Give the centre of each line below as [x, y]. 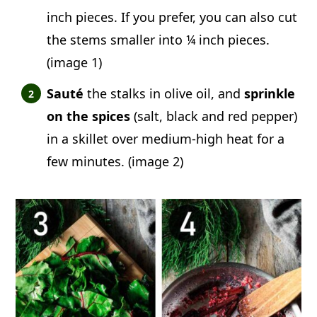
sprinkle [270, 94]
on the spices [89, 116]
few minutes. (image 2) [115, 162]
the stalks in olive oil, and [166, 94]
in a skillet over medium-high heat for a [166, 139]
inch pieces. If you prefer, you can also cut [172, 17]
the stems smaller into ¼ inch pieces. [158, 40]
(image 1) [75, 63]
